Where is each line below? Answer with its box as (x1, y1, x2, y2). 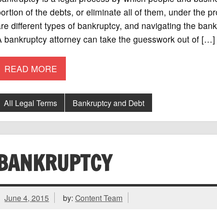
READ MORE (4, 62, 58, 75)
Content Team (75, 192, 123, 203)
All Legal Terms (3, 97, 57, 108)
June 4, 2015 (4, 192, 49, 203)
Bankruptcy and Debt (73, 97, 145, 108)
